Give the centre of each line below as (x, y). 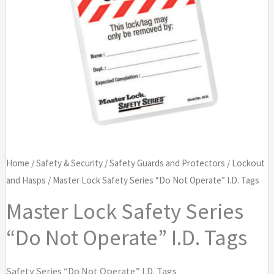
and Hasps (26, 180)
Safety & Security (69, 163)
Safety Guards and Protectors (167, 163)
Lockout (248, 163)
